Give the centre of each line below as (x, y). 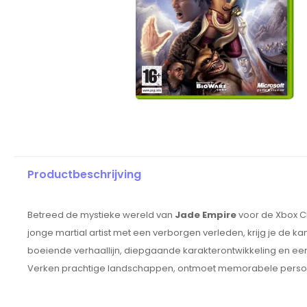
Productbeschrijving (84, 175)
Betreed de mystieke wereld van (101, 215)
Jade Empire (206, 215)
